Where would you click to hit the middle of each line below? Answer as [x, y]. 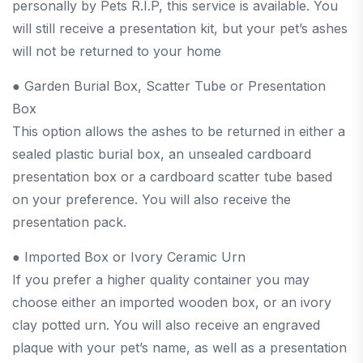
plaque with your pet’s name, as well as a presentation [179, 347]
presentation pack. [69, 222]
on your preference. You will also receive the [152, 199]
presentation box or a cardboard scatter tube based [172, 176]
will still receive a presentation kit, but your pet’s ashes [180, 28]
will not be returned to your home [117, 51]
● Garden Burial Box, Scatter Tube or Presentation [169, 85]
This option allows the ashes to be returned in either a [179, 131]
